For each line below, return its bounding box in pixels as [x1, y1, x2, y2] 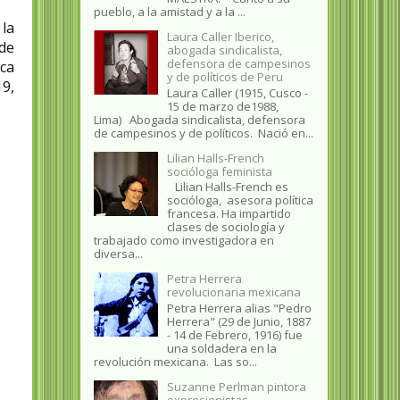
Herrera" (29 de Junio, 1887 [166, 312, 311, 329]
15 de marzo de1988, [166, 97, 279, 114]
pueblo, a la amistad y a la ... [93, 4, 246, 21]
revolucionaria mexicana [166, 284, 301, 301]
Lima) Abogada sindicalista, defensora [93, 111, 305, 128]
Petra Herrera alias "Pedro [166, 299, 312, 316]
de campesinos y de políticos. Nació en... [93, 124, 313, 141]
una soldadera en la [166, 339, 277, 356]
